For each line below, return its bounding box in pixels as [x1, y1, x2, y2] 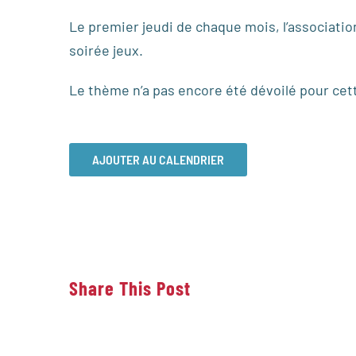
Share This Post [69, 276, 191, 300]
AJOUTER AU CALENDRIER [92, 151, 224, 167]
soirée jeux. [69, 41, 143, 59]
